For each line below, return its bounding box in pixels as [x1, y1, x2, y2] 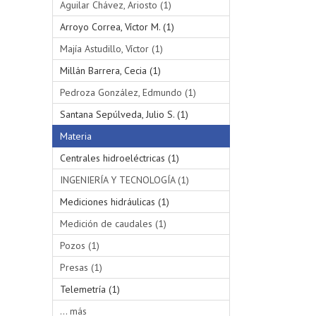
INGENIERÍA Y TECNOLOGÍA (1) [59, 173, 189, 186]
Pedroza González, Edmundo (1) [59, 85, 196, 99]
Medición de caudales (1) [59, 217, 166, 230]
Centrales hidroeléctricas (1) [59, 151, 179, 164]
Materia [59, 129, 92, 142]
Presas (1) [59, 260, 102, 274]
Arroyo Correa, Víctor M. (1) [59, 20, 174, 33]
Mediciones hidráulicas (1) [59, 195, 169, 208]
